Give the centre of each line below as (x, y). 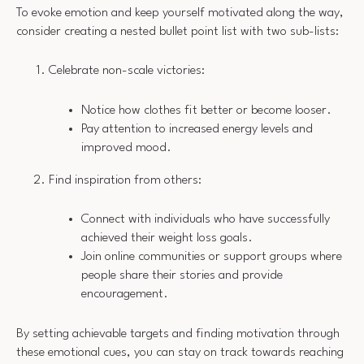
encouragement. (125, 295)
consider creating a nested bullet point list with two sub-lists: (178, 31)
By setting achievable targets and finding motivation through (178, 334)
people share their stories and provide (182, 276)
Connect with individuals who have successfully (206, 220)
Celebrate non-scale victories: (127, 71)
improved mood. (126, 147)
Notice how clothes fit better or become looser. (206, 110)
